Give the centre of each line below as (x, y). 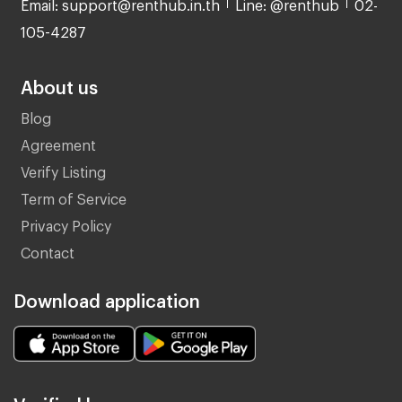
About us (59, 83)
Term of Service (73, 196)
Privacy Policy (66, 223)
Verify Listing (63, 169)
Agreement (58, 142)
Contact (47, 249)
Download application (107, 297)
